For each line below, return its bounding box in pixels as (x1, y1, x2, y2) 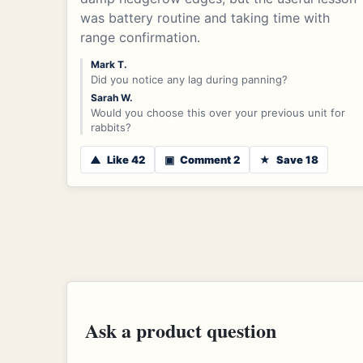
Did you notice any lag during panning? (91, 72, 288, 86)
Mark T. (91, 58, 127, 70)
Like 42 (105, 152, 145, 166)
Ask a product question (85, 315, 276, 344)
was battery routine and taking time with (80, 9, 330, 26)
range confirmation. (80, 28, 200, 45)
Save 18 (274, 152, 318, 166)
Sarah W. (91, 91, 133, 104)
